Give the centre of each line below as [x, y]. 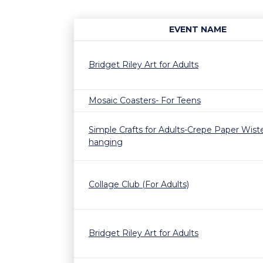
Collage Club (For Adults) [139, 184]
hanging [106, 142]
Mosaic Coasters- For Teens [145, 100]
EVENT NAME [198, 29]
